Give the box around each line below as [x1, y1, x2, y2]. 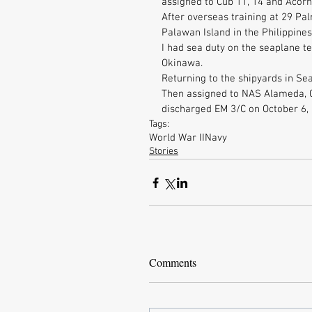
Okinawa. [162, 57, 205, 70]
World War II [149, 132, 205, 144]
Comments [149, 255, 196, 270]
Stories [149, 146, 178, 157]
